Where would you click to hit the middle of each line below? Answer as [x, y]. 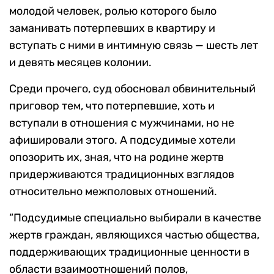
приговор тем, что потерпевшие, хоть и [112, 106]
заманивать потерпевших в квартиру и [112, 28]
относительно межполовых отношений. [113, 192]
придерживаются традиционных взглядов [122, 175]
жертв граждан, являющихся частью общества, [134, 235]
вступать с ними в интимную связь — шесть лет [134, 46]
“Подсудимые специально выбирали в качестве [135, 218]
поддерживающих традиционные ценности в [129, 252]
